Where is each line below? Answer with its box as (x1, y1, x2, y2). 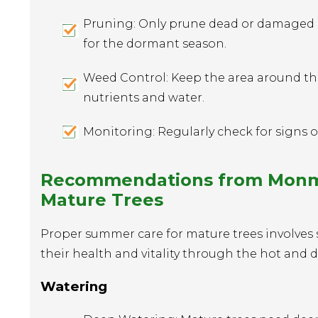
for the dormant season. (83, 36, 226, 50)
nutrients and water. (83, 90, 204, 104)
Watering (40, 278, 107, 295)
